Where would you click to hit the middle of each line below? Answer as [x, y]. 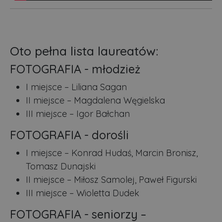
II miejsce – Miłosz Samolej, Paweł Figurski [111, 179]
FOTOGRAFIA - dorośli [69, 135]
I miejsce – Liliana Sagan [76, 87]
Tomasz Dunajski [61, 166]
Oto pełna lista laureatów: [84, 51]
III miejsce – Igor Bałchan [78, 113]
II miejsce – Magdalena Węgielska [95, 100]
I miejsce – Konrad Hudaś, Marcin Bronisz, [112, 153]
